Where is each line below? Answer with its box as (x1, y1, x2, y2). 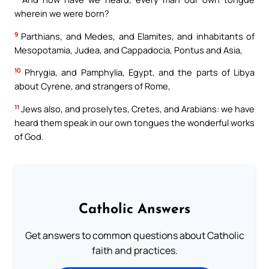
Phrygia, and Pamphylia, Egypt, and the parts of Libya (21, 66, 255, 79)
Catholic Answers (79, 202, 190, 217)
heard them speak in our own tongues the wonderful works (14, 116, 255, 128)
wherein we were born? (14, 7, 109, 20)
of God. (14, 130, 44, 142)
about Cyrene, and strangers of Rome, (14, 80, 171, 92)
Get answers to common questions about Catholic (25, 228, 244, 242)
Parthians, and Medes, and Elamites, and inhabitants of (18, 29, 255, 42)
